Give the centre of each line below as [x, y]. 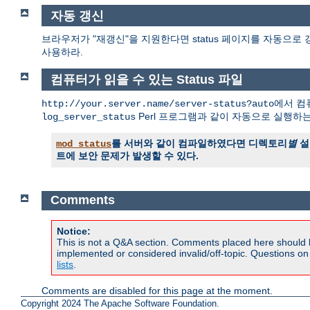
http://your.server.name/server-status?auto [158, 103]
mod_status [84, 144]
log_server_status [89, 117]
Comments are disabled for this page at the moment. [157, 290]
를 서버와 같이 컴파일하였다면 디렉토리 [199, 143]
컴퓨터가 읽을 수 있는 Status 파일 [146, 80]
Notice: [74, 231]
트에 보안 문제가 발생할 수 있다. [127, 155]
